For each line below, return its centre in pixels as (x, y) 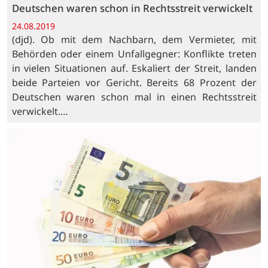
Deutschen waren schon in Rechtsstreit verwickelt (132, 8)
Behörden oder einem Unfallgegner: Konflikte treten (134, 54)
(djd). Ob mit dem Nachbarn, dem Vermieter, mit (134, 39)
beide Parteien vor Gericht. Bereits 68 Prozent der (134, 82)
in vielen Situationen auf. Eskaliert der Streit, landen (134, 68)
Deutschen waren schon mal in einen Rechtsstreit (134, 97)
